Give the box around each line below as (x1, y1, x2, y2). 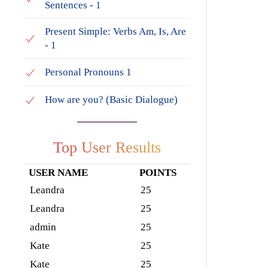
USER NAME (29, 166, 89, 178)
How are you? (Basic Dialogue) (45, 93, 178, 105)
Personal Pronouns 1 (45, 66, 132, 78)
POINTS (139, 166, 177, 178)
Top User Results (53, 138, 162, 156)
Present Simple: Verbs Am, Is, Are (45, 25, 186, 37)
